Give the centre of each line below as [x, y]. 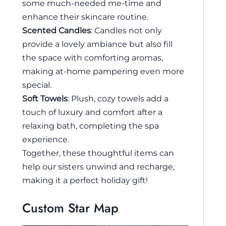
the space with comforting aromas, [93, 57]
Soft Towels [45, 98]
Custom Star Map [70, 208]
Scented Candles [56, 30]
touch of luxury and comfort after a [92, 112]
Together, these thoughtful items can [98, 153]
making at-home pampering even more [103, 71]
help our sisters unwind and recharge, [98, 166]
